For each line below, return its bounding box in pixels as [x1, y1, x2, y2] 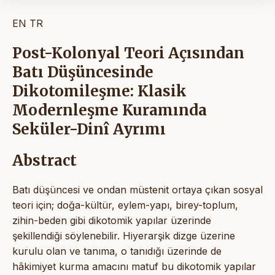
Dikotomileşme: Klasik [12, 82, 187, 101]
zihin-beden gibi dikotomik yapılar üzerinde [12, 214, 211, 227]
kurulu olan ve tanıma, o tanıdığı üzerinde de [12, 244, 222, 257]
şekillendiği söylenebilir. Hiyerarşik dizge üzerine [12, 229, 235, 242]
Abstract [12, 151, 77, 171]
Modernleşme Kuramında [12, 101, 207, 120]
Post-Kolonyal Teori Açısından [12, 44, 244, 63]
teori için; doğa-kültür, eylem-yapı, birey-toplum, [12, 198, 238, 211]
